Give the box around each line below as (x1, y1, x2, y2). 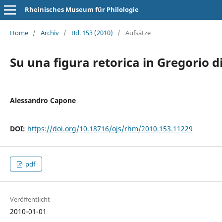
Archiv (40, 28, 59, 37)
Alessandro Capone (9, 95, 76, 105)
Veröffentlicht (9, 195, 50, 204)
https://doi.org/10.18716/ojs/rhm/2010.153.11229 (27, 123, 193, 133)
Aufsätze (125, 28, 151, 37)
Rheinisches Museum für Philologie (24, 5, 139, 14)
